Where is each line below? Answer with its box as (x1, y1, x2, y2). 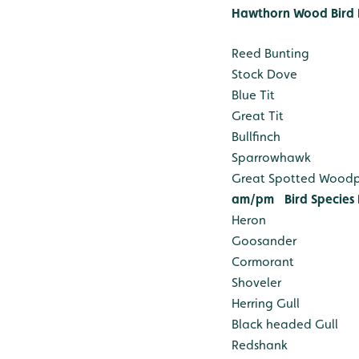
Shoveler (232, 275, 281, 291)
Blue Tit (232, 87, 275, 103)
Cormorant (232, 254, 294, 270)
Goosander (232, 233, 296, 249)
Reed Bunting (232, 46, 309, 62)
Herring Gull (232, 296, 300, 312)
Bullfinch (232, 129, 280, 145)
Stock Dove (232, 67, 297, 83)
